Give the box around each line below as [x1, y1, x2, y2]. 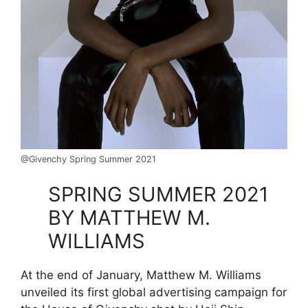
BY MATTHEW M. [48, 206, 210, 230]
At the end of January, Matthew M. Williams [21, 268, 261, 283]
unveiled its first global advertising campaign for [21, 285, 287, 300]
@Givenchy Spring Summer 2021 [21, 153, 156, 164]
